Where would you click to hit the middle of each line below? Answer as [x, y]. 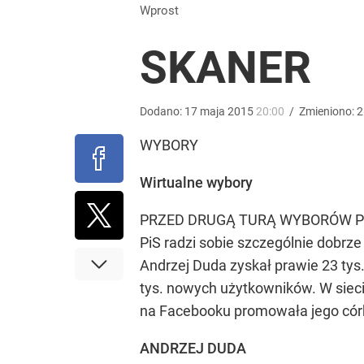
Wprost [165, 11]
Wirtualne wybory [196, 182]
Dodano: [162, 111]
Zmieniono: [328, 111]
